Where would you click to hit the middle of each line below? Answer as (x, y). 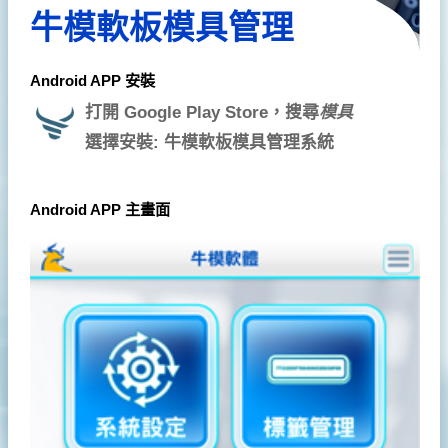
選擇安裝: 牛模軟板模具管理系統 (209, 143)
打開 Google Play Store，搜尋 (201, 113)
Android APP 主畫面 (99, 210)
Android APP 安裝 (92, 81)
